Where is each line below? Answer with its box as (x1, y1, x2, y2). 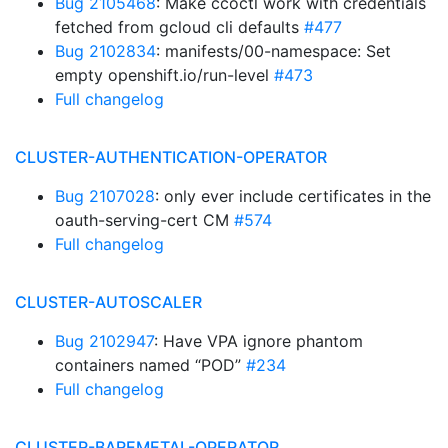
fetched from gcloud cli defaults (55, 17, 304, 37)
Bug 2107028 (55, 186, 155, 206)
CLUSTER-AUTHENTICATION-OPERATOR (15, 147, 327, 167)
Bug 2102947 (55, 331, 154, 351)
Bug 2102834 (55, 41, 156, 61)
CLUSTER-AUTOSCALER (15, 292, 202, 312)
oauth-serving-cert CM (55, 210, 234, 230)
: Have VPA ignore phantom (154, 331, 363, 351)
